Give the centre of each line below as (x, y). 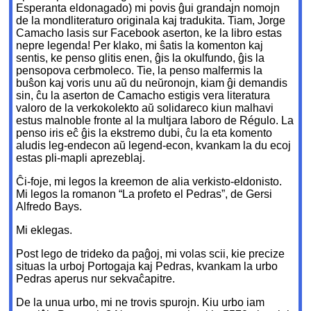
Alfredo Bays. (49, 207)
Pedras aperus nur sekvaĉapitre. (96, 279)
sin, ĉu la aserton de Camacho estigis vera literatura (143, 96)
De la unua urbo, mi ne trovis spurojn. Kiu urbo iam (141, 303)
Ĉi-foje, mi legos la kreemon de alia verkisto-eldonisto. (149, 182)
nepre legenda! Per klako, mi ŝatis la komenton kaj (140, 46)
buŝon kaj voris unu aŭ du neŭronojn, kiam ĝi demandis (152, 83)
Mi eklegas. (44, 230)
